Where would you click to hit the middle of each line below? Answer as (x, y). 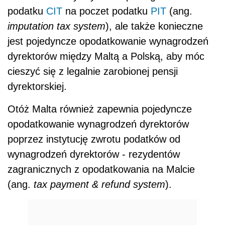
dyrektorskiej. (37, 87)
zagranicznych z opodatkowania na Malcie (101, 170)
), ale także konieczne (154, 26)
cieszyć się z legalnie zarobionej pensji (93, 72)
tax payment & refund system (99, 185)
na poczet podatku (106, 11)
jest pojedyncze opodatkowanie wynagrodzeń (108, 41)
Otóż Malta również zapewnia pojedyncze (100, 109)
